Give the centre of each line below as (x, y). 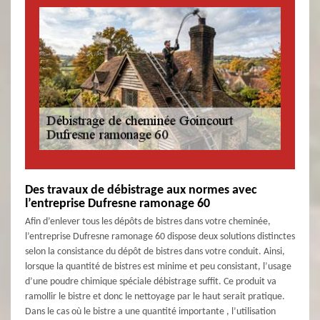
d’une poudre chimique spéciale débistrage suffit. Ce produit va (151, 282)
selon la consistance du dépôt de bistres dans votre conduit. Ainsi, (155, 252)
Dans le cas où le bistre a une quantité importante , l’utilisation (150, 312)
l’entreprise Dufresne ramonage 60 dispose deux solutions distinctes (160, 237)
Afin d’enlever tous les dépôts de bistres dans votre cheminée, (148, 222)
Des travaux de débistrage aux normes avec (141, 191)
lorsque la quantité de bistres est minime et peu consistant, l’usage (158, 267)
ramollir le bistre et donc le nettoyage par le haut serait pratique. (155, 297)
